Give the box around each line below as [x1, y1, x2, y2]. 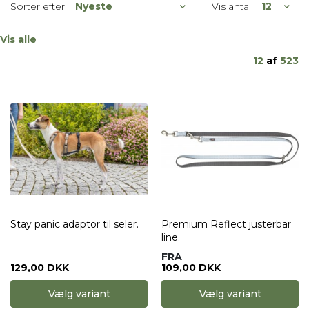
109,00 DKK [161, 261, 221, 274]
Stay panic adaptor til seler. [10, 218, 139, 230]
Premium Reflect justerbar [161, 218, 291, 230]
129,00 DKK [10, 261, 69, 274]
